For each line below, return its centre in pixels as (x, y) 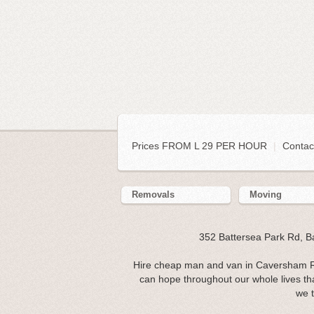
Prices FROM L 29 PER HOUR (201, 146)
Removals (153, 195)
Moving (266, 195)
